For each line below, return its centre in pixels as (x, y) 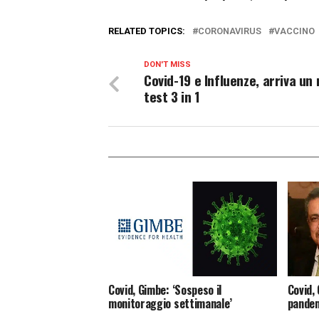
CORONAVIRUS (230, 31)
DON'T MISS (167, 64)
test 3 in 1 (172, 96)
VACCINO (294, 31)
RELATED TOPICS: (147, 31)
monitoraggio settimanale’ (170, 303)
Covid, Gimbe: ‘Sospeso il (165, 289)
